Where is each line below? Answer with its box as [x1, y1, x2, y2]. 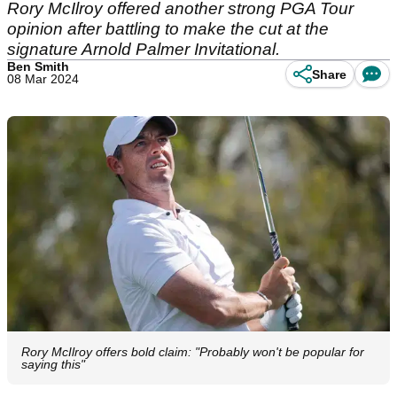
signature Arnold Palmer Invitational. [7, 40, 280, 58]
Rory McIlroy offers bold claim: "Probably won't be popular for [21, 345, 364, 360]
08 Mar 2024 [7, 72, 79, 86]
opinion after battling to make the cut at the [7, 19, 329, 38]
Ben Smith [7, 59, 69, 74]
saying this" [21, 357, 85, 372]
